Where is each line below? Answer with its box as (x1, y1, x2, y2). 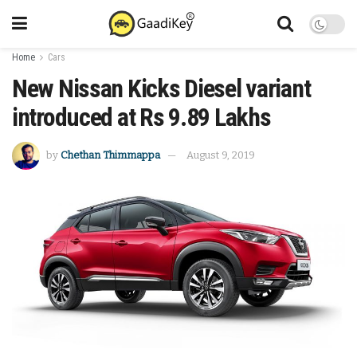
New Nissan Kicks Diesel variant (12, 73, 311, 104)
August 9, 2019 (186, 148, 255, 161)
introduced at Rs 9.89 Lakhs (12, 102, 271, 132)
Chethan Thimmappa (61, 148, 160, 161)
